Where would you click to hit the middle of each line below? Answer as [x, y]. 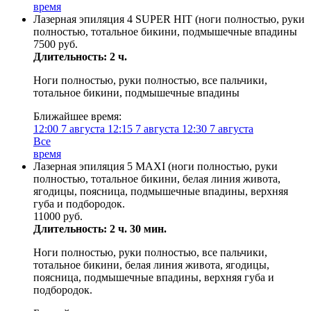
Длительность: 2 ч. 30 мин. [100, 229]
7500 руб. [56, 44]
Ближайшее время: [77, 116]
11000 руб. [58, 216]
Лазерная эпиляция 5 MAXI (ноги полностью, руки [155, 166]
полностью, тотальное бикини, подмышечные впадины [165, 32]
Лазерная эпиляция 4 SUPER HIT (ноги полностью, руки [169, 19]
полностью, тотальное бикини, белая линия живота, [157, 179]
